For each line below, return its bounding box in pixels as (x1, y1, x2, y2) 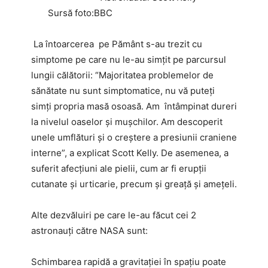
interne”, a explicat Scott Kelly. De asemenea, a (31, 147, 229, 159)
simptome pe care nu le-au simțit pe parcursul (31, 54, 226, 66)
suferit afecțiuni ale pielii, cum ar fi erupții (31, 163, 206, 175)
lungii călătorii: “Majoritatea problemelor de (31, 69, 214, 81)
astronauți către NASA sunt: (31, 225, 148, 237)
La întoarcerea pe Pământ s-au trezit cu (31, 38, 202, 50)
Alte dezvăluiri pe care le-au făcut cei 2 (31, 209, 196, 221)
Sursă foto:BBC (31, 7, 112, 19)
